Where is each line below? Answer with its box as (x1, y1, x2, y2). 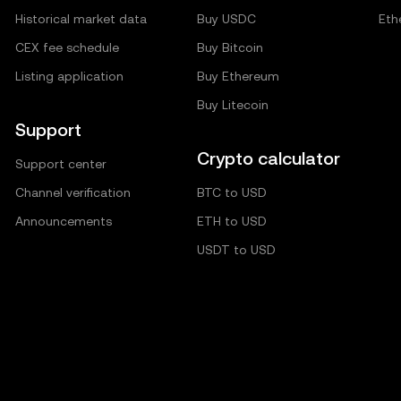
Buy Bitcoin (196, 40, 263, 55)
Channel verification (15, 185, 132, 200)
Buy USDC (196, 12, 256, 26)
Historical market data (15, 12, 148, 26)
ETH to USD (196, 214, 267, 228)
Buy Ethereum (196, 69, 279, 83)
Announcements (15, 214, 113, 228)
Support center (15, 157, 107, 171)
